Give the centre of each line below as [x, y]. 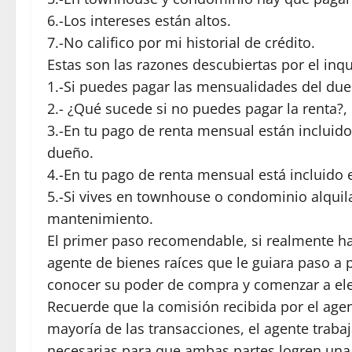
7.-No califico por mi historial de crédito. [181, 42]
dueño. [70, 152]
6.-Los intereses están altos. [139, 20]
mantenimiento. [100, 218]
